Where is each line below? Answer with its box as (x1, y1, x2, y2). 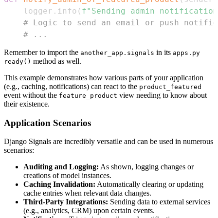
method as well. (31, 57, 81, 66)
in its (154, 48, 173, 57)
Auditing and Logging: (23, 163, 99, 171)
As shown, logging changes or (99, 163, 194, 171)
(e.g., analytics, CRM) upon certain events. (23, 206, 155, 215)
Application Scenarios (4, 117, 91, 128)
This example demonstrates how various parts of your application (4, 73, 203, 82)
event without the (4, 91, 59, 100)
